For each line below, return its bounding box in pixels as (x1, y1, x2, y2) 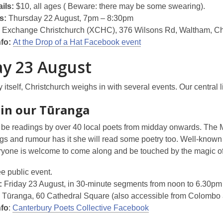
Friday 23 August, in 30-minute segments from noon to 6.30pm (2, 180, 222, 188)
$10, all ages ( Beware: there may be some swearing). (14, 2, 205, 10)
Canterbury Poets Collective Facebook (12, 204, 149, 212)
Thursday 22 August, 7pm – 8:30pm (6, 14, 133, 22)
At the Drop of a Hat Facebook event (13, 38, 141, 46)
